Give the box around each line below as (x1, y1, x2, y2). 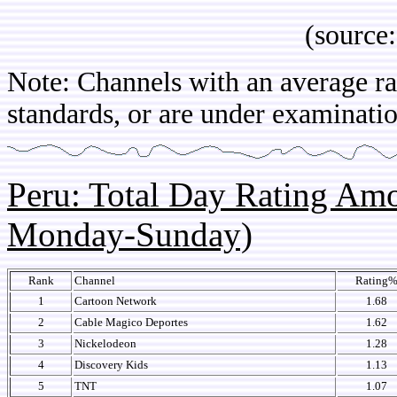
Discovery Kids (74, 358, 148, 371)
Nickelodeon (74, 337, 136, 350)
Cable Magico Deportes (74, 315, 188, 329)
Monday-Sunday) (7, 215, 253, 253)
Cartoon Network (74, 294, 157, 307)
